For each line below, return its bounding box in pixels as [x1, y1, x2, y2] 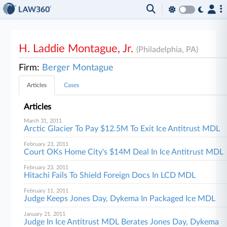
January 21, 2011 [24, 211, 66, 217]
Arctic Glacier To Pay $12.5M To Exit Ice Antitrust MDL [24, 125, 220, 133]
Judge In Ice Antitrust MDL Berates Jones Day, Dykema [24, 218, 219, 226]
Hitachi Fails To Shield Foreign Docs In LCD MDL [24, 171, 196, 179]
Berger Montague [42, 63, 114, 72]
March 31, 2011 [24, 118, 62, 124]
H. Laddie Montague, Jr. [19, 43, 137, 54]
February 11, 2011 [24, 188, 69, 194]
